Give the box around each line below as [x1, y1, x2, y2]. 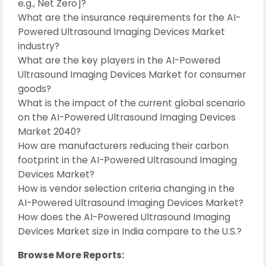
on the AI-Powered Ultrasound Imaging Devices [18, 110, 236, 123]
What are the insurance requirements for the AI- [18, 11, 240, 24]
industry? [18, 39, 59, 52]
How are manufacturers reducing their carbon [18, 139, 229, 152]
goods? [18, 82, 51, 95]
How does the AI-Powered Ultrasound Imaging [18, 210, 230, 223]
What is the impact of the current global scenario [18, 96, 245, 109]
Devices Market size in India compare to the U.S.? [18, 224, 242, 237]
